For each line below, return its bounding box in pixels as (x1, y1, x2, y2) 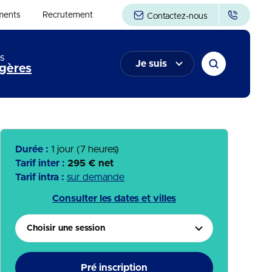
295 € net (67, 158, 114, 168)
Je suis (135, 59, 167, 69)
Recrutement (42, 10, 93, 19)
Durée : (15, 144, 51, 154)
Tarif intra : (15, 172, 67, 182)
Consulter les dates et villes (52, 194, 176, 203)
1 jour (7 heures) (51, 144, 119, 154)
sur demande (67, 172, 124, 182)
